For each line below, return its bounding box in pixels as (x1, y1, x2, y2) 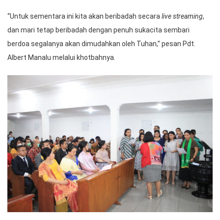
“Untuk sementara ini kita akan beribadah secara (7, 12, 162, 21)
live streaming (162, 12, 203, 21)
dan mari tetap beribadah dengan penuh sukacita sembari (7, 26, 190, 34)
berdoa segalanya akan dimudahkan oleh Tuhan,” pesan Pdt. (7, 40, 195, 48)
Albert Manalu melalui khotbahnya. (7, 54, 115, 62)
